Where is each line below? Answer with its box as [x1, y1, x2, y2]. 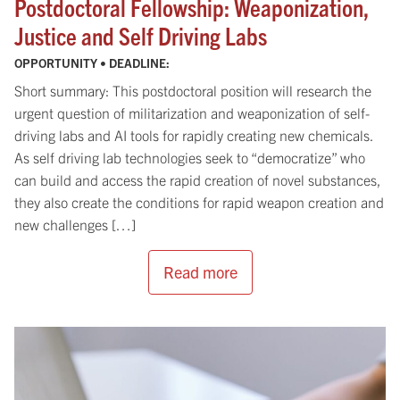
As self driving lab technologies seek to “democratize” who [14, 147, 365, 166]
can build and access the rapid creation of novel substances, [14, 170, 379, 188]
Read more [162, 261, 237, 282]
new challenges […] [14, 214, 136, 233]
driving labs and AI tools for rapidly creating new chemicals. [14, 125, 372, 144]
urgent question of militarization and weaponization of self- [14, 103, 370, 121]
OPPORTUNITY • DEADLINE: [14, 54, 172, 71]
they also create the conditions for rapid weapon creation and [14, 192, 384, 211]
